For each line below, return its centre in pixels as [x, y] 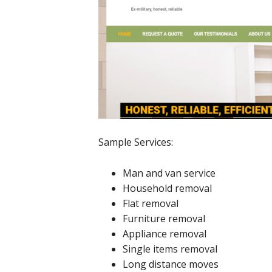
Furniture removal [164, 218]
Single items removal [170, 249]
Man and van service [169, 173]
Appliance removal [165, 233]
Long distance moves [171, 264]
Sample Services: [136, 142]
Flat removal [151, 203]
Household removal [167, 188]
